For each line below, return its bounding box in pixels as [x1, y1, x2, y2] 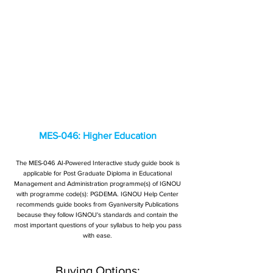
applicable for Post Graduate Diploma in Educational [23, 169, 172, 177]
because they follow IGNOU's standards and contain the [17, 211, 178, 218]
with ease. [83, 232, 112, 239]
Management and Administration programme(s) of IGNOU [14, 180, 181, 187]
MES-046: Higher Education [38, 130, 157, 141]
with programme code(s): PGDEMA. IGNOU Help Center [16, 190, 179, 197]
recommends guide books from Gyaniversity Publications [16, 200, 179, 208]
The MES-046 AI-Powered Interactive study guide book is [15, 159, 180, 166]
